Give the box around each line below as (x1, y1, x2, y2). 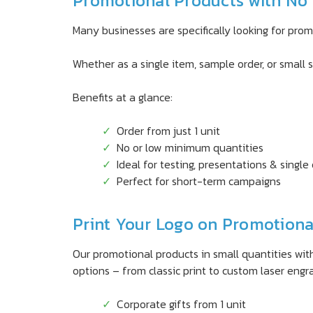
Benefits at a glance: (73, 89, 173, 105)
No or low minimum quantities (117, 139, 264, 156)
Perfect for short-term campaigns (117, 173, 282, 189)
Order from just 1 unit (117, 122, 221, 139)
